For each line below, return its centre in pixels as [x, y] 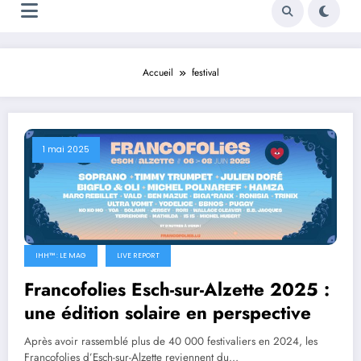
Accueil [158, 73]
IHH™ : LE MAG [61, 255]
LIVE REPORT [138, 255]
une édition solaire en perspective [168, 312]
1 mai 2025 [66, 150]
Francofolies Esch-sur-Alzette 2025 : [177, 289]
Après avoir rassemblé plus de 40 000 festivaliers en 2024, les [171, 341]
